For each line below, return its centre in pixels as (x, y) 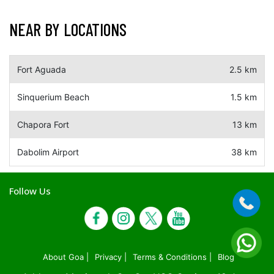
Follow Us (30, 191)
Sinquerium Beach (53, 97)
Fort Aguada (42, 69)
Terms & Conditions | (172, 257)
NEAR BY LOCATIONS (68, 29)
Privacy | (111, 257)
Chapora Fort (43, 124)
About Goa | (66, 257)
